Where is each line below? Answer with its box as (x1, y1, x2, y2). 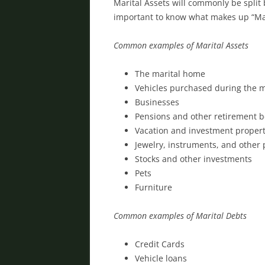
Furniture (135, 181, 172, 193)
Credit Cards (135, 238, 185, 250)
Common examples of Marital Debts (114, 209, 247, 221)
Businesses (135, 96, 179, 108)
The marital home (135, 67, 205, 79)
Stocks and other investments (135, 153, 252, 164)
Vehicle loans (135, 252, 187, 264)
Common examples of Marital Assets (114, 39, 248, 51)
